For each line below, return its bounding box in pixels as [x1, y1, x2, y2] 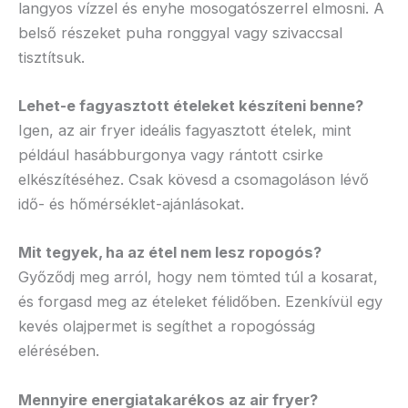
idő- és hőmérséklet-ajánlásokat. [18, 195, 244, 214]
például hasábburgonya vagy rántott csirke [18, 146, 323, 165]
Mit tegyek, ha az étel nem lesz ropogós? [18, 243, 321, 262]
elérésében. [18, 342, 99, 361]
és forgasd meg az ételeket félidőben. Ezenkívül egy [18, 292, 382, 311]
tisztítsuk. [18, 47, 85, 66]
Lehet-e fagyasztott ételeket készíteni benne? [18, 97, 363, 116]
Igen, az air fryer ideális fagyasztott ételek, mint [18, 121, 352, 140]
